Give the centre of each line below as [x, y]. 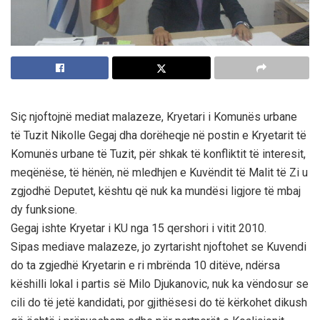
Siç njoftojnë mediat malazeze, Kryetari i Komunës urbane [154, 116]
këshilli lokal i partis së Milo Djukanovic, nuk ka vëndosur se [160, 284]
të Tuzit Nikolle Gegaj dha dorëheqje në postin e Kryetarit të [159, 135]
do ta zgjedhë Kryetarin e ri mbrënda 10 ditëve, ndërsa [145, 265]
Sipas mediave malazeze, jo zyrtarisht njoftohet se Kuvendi [159, 246]
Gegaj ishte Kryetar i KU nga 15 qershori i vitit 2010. [139, 228]
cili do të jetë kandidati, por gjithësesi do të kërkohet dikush [159, 302]
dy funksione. [44, 209]
